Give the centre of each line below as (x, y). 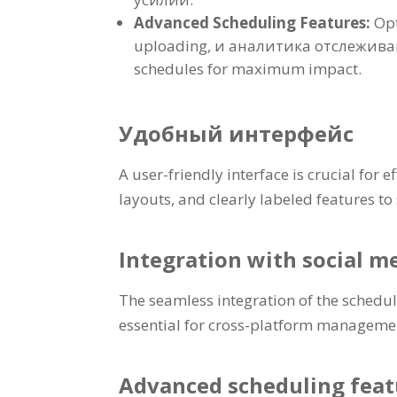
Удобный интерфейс (237, 133)
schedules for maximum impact (246, 68)
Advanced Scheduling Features (250, 22)
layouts (145, 198)
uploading (171, 45)
